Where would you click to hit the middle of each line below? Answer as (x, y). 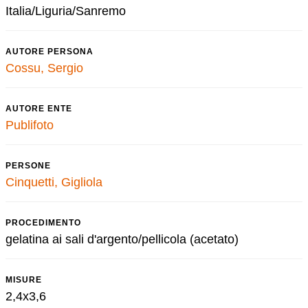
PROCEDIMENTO (43, 223)
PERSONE (28, 166)
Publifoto (30, 125)
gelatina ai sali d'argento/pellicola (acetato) (122, 239)
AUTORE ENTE (39, 109)
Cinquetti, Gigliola (54, 182)
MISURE (24, 280)
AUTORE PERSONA (49, 52)
